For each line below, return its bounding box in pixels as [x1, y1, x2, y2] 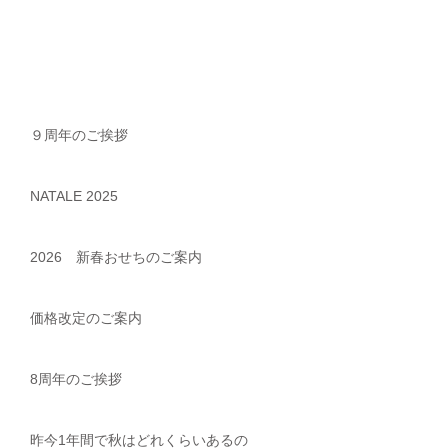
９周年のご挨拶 [30, 127, 128, 143]
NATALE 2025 [30, 188, 118, 204]
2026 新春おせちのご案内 [30, 249, 202, 265]
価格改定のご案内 [30, 310, 142, 326]
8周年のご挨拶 [30, 371, 122, 387]
